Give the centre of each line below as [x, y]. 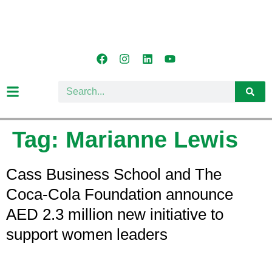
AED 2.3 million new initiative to [115, 214]
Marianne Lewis [152, 139]
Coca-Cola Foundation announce [120, 194]
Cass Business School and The [114, 174]
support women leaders [87, 234]
